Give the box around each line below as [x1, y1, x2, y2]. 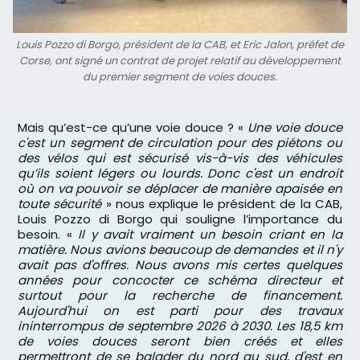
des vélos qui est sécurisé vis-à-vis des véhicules [18, 149, 342, 166]
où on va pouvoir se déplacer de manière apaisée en [18, 180, 342, 197]
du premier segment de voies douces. [83, 69, 277, 84]
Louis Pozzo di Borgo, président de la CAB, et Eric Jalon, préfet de [16, 37, 344, 52]
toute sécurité [18, 195, 102, 212]
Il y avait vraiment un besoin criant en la [78, 226, 343, 243]
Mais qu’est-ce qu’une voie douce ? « [27, 119, 247, 136]
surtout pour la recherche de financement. [18, 287, 342, 304]
